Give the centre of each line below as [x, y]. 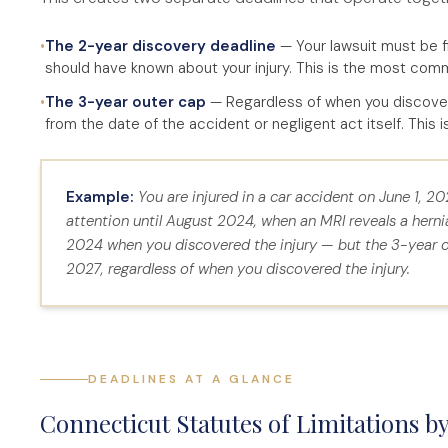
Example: [102, 197]
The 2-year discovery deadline [160, 46]
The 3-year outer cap [125, 102]
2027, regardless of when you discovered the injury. [238, 269]
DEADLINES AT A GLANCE [191, 379]
